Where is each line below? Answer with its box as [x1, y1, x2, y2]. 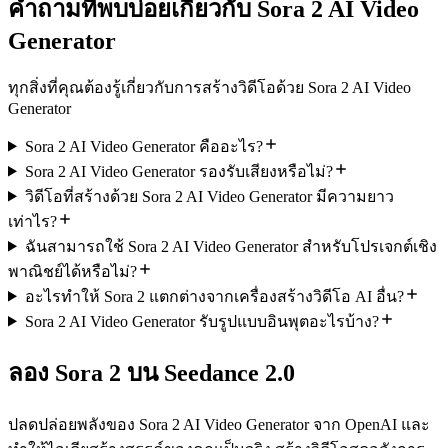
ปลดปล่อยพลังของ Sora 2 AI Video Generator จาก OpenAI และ [8, 416, 430, 434]
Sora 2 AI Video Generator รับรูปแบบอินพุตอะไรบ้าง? [24, 312, 379, 330]
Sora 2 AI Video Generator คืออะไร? [24, 137, 263, 155]
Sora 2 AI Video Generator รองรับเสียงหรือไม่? [24, 162, 333, 180]
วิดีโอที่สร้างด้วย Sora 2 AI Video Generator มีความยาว [24, 187, 394, 205]
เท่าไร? [8, 212, 57, 230]
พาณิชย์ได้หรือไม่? [8, 262, 137, 280]
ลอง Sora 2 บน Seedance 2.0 [8, 360, 295, 387]
